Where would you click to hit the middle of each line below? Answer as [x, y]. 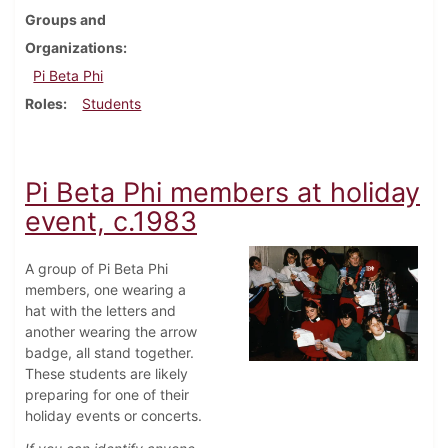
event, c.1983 [111, 222]
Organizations [74, 48]
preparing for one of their [107, 395]
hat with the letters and [100, 311]
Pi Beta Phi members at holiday [222, 193]
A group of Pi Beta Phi [96, 269]
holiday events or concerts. [113, 416]
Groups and [65, 20]
